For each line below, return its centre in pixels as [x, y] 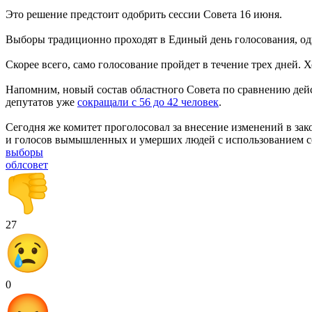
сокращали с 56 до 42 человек [148, 102]
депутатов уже [41, 102]
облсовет [27, 164]
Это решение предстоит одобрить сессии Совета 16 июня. [144, 14]
